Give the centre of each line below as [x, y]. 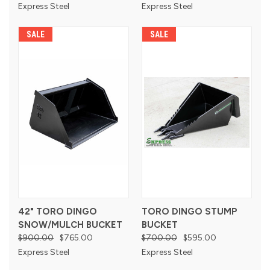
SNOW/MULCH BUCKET [70, 224]
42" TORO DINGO [58, 211]
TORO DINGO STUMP [189, 211]
